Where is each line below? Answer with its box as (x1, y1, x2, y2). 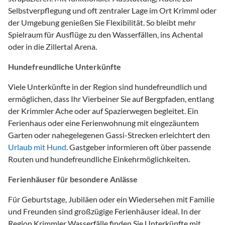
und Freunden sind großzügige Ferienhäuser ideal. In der (8, 206, 201, 216)
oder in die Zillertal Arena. (8, 41, 97, 51)
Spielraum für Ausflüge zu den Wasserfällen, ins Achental (8, 29, 203, 39)
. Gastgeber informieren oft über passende (66, 142, 211, 152)
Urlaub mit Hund (8, 142, 66, 152)
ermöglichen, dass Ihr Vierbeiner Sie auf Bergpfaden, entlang (8, 93, 214, 103)
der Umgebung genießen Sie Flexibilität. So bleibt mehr (8, 17, 196, 27)
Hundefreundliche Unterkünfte (8, 61, 121, 71)
